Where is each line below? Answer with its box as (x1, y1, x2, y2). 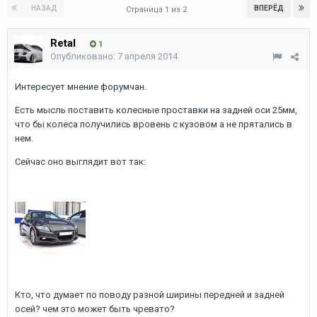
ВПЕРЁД (254, 4, 284, 13)
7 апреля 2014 (117, 51, 178, 62)
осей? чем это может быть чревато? (15, 304, 175, 314)
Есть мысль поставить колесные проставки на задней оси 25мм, (15, 105, 297, 115)
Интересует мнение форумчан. (15, 81, 146, 92)
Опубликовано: (50, 51, 117, 62)
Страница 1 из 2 (126, 5, 191, 14)
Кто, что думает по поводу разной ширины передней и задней (15, 289, 284, 300)
